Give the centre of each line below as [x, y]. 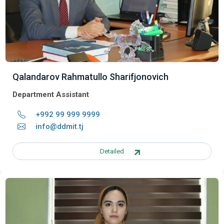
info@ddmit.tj [59, 126]
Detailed [112, 151]
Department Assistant [51, 94]
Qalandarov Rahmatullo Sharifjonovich [90, 76]
